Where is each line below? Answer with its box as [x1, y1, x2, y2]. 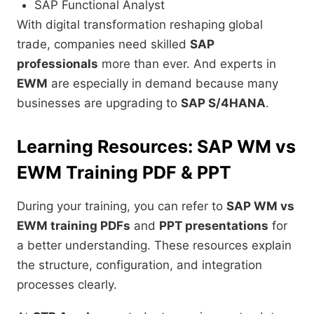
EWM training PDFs [17, 219, 130, 233]
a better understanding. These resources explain [17, 238, 292, 253]
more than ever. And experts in [98, 57, 276, 71]
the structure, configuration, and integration [17, 258, 262, 273]
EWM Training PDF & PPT [17, 162, 231, 184]
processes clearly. [17, 278, 117, 292]
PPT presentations [159, 219, 268, 233]
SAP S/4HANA [181, 96, 266, 111]
